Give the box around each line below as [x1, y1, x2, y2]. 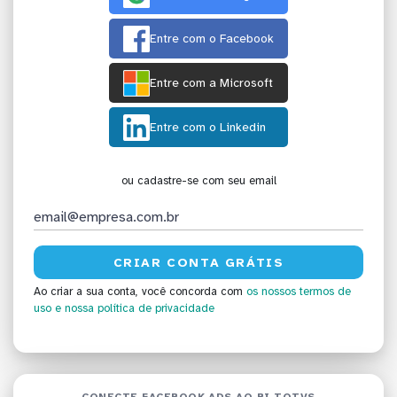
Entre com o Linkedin [150, 120, 266, 136]
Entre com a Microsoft [150, 75, 273, 91]
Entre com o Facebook [150, 31, 274, 47]
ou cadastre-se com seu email [121, 174, 276, 189]
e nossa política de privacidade [55, 301, 214, 316]
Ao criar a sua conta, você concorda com [34, 284, 246, 300]
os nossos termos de [246, 284, 351, 300]
